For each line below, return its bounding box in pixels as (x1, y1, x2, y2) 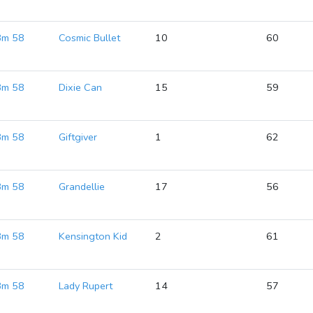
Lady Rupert (59, 279, 113, 293)
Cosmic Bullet (59, 31, 121, 45)
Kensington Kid (59, 229, 128, 243)
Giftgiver (59, 130, 98, 144)
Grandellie (59, 180, 105, 194)
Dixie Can (59, 80, 103, 94)
